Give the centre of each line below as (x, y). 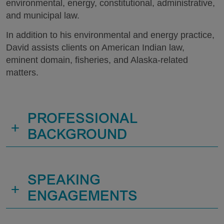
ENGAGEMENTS (82, 197)
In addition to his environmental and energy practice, (110, 35)
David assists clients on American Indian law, (95, 47)
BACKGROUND (77, 136)
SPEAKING (64, 181)
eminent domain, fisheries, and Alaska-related (97, 60)
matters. (22, 72)
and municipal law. (43, 15)
